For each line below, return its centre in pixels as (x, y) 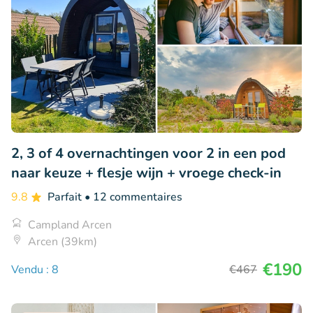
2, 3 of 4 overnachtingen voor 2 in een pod (148, 153)
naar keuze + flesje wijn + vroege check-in (146, 173)
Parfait (66, 197)
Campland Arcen (70, 225)
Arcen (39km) (63, 241)
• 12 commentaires (133, 197)
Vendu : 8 (35, 269)
